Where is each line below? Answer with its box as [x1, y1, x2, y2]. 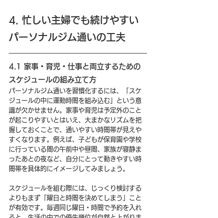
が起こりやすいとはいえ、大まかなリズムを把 [9, 116, 142, 123]
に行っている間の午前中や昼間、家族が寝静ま [9, 145, 142, 152]
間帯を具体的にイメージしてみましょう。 [9, 165, 129, 172]
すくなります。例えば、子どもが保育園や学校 [9, 136, 142, 143]
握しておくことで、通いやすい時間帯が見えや [9, 126, 142, 133]
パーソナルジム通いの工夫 [9, 32, 126, 42]
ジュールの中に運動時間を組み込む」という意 [9, 97, 142, 104]
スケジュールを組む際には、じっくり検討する [9, 184, 142, 191]
